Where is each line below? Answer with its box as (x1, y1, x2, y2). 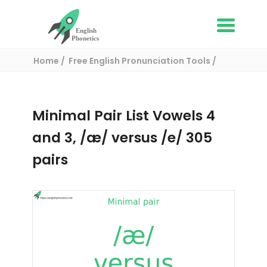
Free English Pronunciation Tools (68, 55, 212, 67)
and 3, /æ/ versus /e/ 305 (32, 128, 212, 147)
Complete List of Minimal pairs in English (33, 70, 209, 82)
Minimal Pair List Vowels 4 (32, 106, 215, 125)
